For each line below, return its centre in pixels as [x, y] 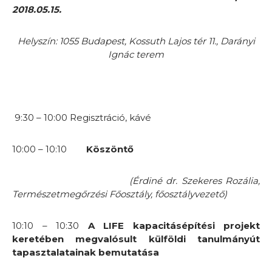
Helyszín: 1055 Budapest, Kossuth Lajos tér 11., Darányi [136, 41]
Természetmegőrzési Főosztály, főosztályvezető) [120, 194]
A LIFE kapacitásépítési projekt [174, 225]
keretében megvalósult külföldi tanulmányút [136, 239]
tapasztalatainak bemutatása [86, 252]
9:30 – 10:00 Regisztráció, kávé [82, 117]
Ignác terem [136, 54]
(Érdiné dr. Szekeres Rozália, [136, 180]
